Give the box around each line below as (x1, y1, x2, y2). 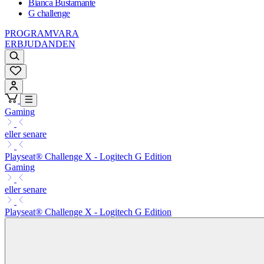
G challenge (28, 8, 70, 19)
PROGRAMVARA (5, 28, 79, 39)
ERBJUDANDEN (5, 39, 75, 49)
